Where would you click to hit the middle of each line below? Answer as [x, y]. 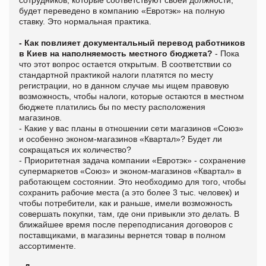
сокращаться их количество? [75, 149]
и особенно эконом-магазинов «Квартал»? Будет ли [121, 139]
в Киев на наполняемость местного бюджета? [116, 53]
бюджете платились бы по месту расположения [112, 107]
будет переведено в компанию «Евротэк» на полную [122, 10]
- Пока [226, 53]
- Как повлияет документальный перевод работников [132, 42]
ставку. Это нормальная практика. [85, 21]
